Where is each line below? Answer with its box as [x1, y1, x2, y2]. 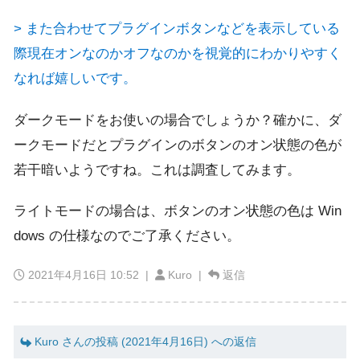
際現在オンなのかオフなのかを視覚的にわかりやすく [14, 46, 342, 62]
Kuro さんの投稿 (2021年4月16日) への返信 [31, 335, 256, 348]
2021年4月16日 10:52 [28, 268, 139, 281]
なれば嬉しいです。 [14, 71, 137, 87]
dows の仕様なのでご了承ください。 [14, 228, 240, 244]
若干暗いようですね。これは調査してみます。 [14, 162, 301, 178]
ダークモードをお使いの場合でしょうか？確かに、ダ [14, 112, 342, 128]
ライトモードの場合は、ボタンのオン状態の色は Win [14, 203, 342, 219]
